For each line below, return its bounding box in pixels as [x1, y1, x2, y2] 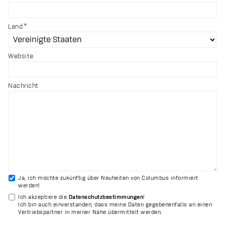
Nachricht [8, 82, 39, 89]
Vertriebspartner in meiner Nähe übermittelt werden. [18, 209, 162, 215]
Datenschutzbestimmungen [68, 194, 143, 200]
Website [8, 52, 34, 60]
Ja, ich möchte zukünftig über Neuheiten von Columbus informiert [18, 175, 198, 181]
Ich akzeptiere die [18, 194, 69, 200]
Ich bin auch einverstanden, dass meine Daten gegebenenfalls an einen [18, 201, 212, 208]
